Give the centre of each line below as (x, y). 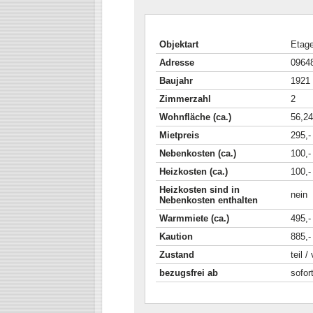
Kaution (176, 236)
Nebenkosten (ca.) (197, 153)
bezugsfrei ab (188, 273)
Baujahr (176, 81)
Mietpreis (179, 135)
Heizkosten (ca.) (193, 172)
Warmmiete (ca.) (194, 218)
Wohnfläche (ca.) (195, 117)
